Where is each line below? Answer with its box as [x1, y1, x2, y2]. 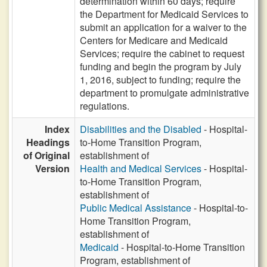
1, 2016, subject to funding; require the [80, 73, 241, 86]
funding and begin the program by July [80, 60, 241, 73]
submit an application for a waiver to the [80, 20, 247, 34]
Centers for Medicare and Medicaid [80, 33, 228, 47]
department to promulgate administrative [80, 86, 249, 100]
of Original [23, 148, 70, 162]
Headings [26, 135, 70, 149]
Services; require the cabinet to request [80, 46, 244, 60]
